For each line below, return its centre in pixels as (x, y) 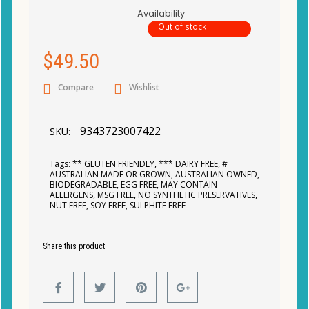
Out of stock (182, 26)
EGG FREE (139, 185)
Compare (76, 87)
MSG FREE (116, 195)
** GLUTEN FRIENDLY (113, 164)
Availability (161, 13)
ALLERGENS (71, 195)
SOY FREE (108, 205)
